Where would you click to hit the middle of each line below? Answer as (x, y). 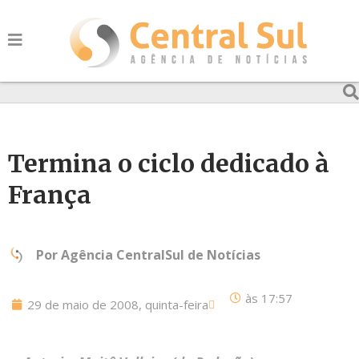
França (50, 195)
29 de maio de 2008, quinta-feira (118, 305)
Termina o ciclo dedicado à (169, 163)
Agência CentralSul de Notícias (161, 255)
